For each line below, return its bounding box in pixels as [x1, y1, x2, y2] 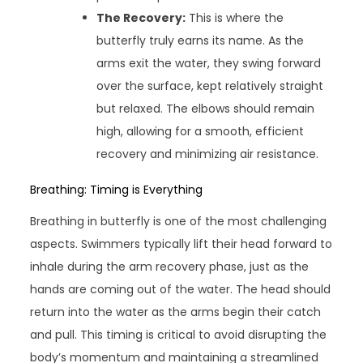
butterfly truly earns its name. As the [96, 32, 305, 49]
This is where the [186, 10, 284, 27]
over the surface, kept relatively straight [96, 78, 324, 95]
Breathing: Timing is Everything [30, 181, 203, 199]
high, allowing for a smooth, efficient [96, 123, 305, 140]
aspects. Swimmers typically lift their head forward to [30, 236, 333, 253]
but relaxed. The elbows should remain [96, 100, 315, 117]
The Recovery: [96, 10, 186, 27]
